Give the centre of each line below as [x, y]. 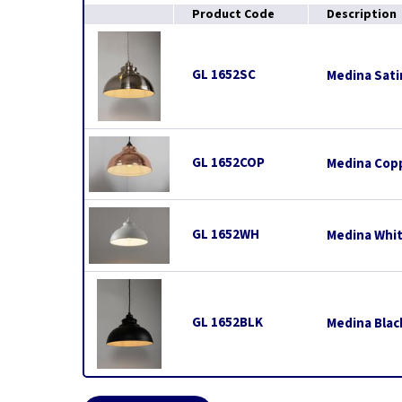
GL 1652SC [224, 75]
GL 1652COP [228, 163]
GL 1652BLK [227, 323]
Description [362, 14]
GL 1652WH [226, 234]
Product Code [233, 14]
